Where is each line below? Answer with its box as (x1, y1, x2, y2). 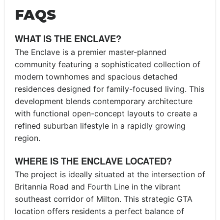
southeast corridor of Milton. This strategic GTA (15, 193, 192, 204)
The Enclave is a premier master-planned (15, 47, 166, 57)
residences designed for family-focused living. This (15, 83, 204, 94)
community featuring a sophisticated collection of (15, 59, 200, 69)
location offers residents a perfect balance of (15, 206, 184, 216)
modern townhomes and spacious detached (15, 71, 178, 82)
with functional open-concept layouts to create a (15, 108, 197, 118)
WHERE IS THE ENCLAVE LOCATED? (15, 154, 172, 167)
